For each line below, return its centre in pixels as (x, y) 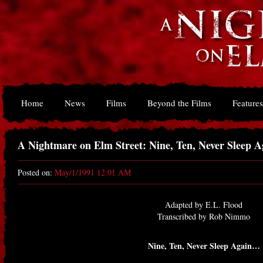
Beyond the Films (179, 103)
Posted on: (36, 172)
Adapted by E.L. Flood (204, 205)
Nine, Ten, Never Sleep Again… (204, 246)
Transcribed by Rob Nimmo (204, 216)
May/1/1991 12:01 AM (93, 172)
